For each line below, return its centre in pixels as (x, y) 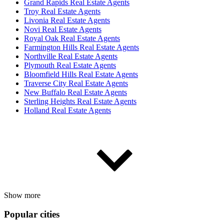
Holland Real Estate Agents (67, 110)
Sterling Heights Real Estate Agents (80, 101)
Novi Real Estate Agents (63, 29)
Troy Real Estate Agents (62, 11)
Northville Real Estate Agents (71, 56)
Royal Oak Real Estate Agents (72, 38)
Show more (22, 195)
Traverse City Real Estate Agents (76, 83)
